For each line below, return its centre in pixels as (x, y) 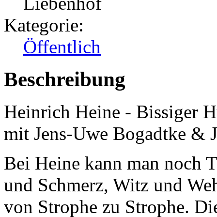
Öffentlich (62, 47)
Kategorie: (44, 25)
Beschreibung (65, 79)
